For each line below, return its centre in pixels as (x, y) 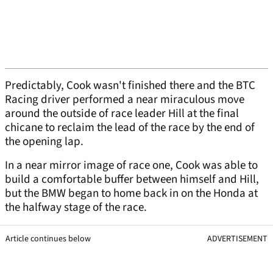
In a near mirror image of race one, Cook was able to (131, 166)
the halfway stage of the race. (76, 208)
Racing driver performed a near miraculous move (125, 100)
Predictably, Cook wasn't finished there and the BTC (130, 86)
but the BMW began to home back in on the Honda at (131, 194)
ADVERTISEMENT (237, 239)
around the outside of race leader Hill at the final (122, 114)
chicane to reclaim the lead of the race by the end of (130, 128)
